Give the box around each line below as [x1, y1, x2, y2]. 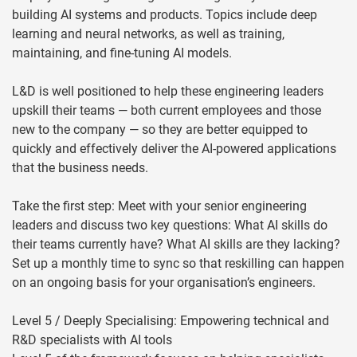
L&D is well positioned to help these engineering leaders [12, 84, 324, 100]
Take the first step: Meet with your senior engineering [12, 198, 307, 214]
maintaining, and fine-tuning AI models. [12, 45, 232, 61]
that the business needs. [12, 160, 148, 176]
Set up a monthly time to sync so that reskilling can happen [12, 256, 344, 272]
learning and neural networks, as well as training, [12, 26, 284, 42]
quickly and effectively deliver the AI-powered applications [12, 141, 336, 157]
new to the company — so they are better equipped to [12, 122, 308, 138]
